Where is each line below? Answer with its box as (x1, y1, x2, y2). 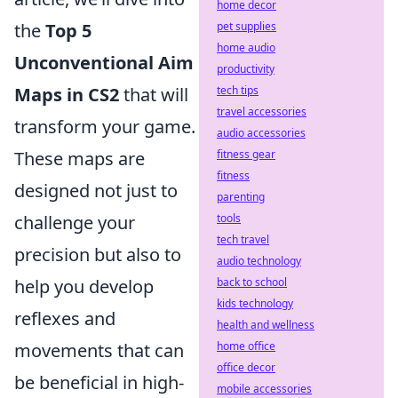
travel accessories (217, 104, 306, 119)
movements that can (14, 338, 184, 362)
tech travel (217, 232, 269, 247)
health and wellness (217, 317, 314, 332)
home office (217, 338, 275, 354)
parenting (217, 189, 265, 204)
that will (119, 83, 188, 107)
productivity (217, 61, 275, 76)
